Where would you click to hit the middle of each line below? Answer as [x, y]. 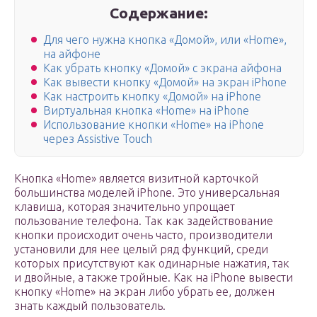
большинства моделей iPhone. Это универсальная [147, 193]
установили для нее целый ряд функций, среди [141, 249]
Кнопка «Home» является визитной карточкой [136, 179]
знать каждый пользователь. [90, 306]
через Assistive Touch [98, 139]
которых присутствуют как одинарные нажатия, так [152, 264]
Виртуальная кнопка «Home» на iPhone [146, 111]
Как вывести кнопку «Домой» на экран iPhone [165, 82]
